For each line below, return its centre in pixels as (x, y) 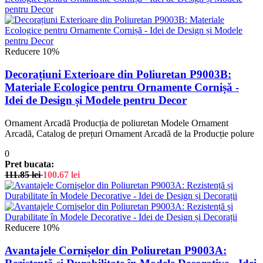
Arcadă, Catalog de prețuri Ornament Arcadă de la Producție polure (129, 133)
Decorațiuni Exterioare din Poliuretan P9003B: (118, 75)
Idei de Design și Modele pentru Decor (96, 100)
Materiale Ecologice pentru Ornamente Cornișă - (122, 87)
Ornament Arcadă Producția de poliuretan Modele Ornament (117, 123)
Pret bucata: (29, 164)
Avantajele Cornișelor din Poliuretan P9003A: (116, 250)
